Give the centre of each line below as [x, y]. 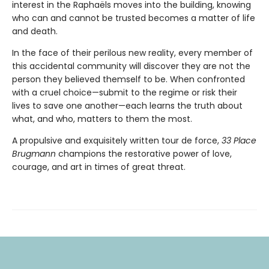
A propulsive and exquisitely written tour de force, [117, 141]
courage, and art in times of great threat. [99, 167]
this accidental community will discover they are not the [131, 66]
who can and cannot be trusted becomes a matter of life [134, 18]
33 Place [239, 141]
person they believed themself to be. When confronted [128, 80]
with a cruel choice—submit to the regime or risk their [125, 93]
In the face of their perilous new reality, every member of [132, 53]
